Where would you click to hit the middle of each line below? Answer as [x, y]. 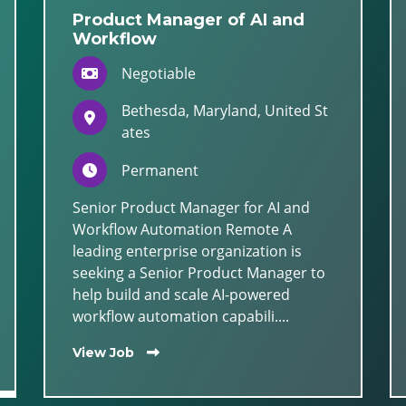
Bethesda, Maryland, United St [225, 111]
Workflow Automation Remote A [182, 229]
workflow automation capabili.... [181, 316]
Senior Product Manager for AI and [191, 207]
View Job [103, 352]
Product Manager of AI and [188, 20]
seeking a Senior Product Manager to [199, 272]
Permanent [160, 170]
